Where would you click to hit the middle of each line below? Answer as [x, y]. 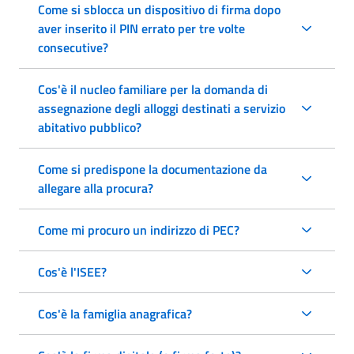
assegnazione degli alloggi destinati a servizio [162, 108]
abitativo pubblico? [90, 127]
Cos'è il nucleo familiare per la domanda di [153, 89]
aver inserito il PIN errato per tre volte [141, 28]
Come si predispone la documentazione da [153, 169]
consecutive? [73, 47]
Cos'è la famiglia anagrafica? [115, 313]
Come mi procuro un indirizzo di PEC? [139, 230]
